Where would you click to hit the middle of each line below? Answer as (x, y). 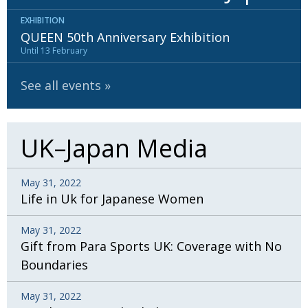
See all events (61, 85)
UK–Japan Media (114, 148)
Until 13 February (54, 50)
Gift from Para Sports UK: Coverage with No (151, 246)
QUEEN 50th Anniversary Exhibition (125, 37)
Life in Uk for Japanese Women (112, 198)
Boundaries (54, 264)
